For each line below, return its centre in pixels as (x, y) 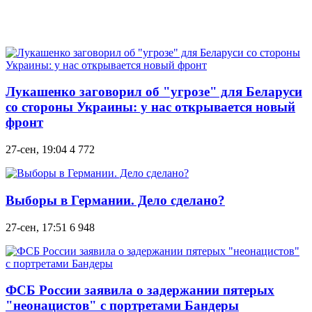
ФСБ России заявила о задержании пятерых (140, 290)
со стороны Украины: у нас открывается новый (150, 107)
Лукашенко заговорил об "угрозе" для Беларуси (154, 92)
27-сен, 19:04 (36, 150)
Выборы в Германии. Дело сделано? (115, 200)
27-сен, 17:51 (36, 227)
